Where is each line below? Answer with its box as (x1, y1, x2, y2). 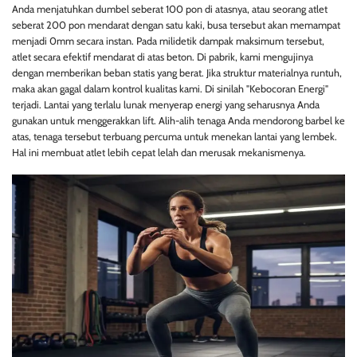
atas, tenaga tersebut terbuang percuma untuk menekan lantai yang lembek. (12, 130, 337, 143)
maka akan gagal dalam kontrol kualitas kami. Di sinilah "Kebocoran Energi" (12, 82, 328, 95)
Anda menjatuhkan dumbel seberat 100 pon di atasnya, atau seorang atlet (12, 2, 328, 15)
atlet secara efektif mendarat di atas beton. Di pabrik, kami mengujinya (12, 50, 313, 63)
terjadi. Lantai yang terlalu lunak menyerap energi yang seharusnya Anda (12, 98, 320, 111)
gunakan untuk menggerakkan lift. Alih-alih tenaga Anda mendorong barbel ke (12, 114, 345, 127)
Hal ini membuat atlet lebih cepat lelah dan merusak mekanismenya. (12, 146, 306, 159)
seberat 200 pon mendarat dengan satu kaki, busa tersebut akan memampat (12, 18, 340, 31)
